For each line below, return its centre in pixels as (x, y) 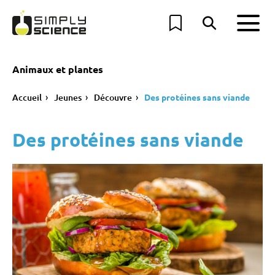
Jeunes (68, 97)
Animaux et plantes (58, 69)
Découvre (113, 97)
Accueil (27, 97)
